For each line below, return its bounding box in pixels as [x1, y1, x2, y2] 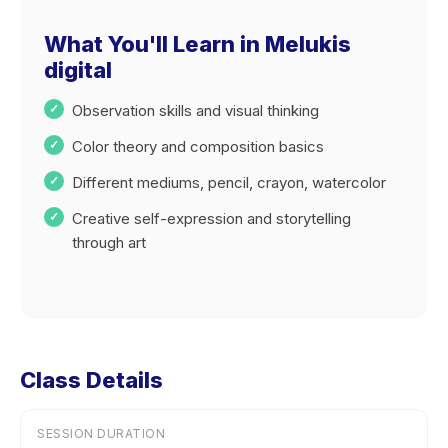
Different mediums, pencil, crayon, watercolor [72, 173, 386, 192]
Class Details [20, 367, 163, 393]
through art [72, 233, 146, 252]
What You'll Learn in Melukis [44, 31, 351, 57]
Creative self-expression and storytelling [72, 209, 351, 228]
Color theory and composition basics [72, 137, 324, 156]
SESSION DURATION [37, 426, 165, 441]
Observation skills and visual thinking [72, 101, 319, 120]
